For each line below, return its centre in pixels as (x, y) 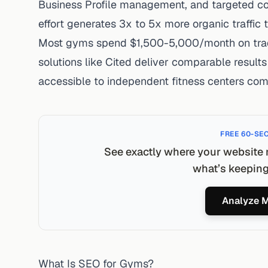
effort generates (79, 24)
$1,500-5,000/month (182, 43)
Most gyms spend (84, 43)
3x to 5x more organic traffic (190, 24)
